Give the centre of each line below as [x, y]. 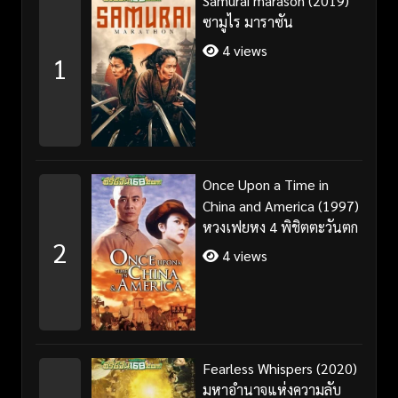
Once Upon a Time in [265, 184]
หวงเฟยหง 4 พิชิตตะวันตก [280, 227]
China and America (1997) [280, 205]
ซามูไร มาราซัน [247, 21]
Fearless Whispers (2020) [279, 368]
